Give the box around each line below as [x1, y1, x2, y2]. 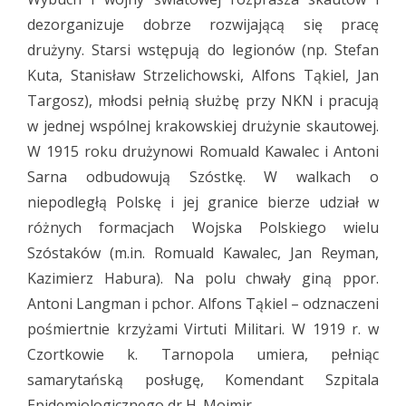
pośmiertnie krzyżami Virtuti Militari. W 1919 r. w [27, 319, 379, 339]
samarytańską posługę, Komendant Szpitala [27, 370, 379, 390]
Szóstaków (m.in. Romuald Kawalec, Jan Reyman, [27, 243, 379, 263]
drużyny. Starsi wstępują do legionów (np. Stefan [27, 40, 379, 60]
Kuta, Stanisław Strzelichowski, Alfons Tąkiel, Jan [27, 65, 379, 85]
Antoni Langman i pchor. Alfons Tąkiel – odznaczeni [27, 294, 379, 314]
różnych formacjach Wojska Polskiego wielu [27, 217, 379, 237]
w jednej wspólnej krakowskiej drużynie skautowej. [27, 116, 379, 136]
